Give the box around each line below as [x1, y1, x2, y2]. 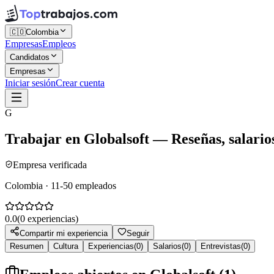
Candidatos [10, 53, 50, 62]
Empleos [42, 39, 76, 49]
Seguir [127, 228, 149, 238]
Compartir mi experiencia [20, 228, 108, 238]
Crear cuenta [56, 78, 105, 88]
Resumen [10, 241, 43, 251]
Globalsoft [84, 130, 153, 147]
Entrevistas [201, 241, 241, 251]
